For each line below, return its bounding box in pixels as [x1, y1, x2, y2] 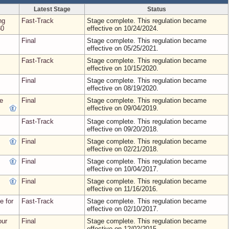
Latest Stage [33, 6, 71, 12]
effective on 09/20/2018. [87, 125, 158, 133]
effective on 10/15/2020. [87, 64, 158, 72]
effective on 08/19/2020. [87, 84, 158, 92]
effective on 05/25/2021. [87, 44, 158, 52]
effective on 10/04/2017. [87, 165, 158, 173]
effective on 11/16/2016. [87, 185, 158, 193]
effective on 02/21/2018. [87, 145, 158, 153]
